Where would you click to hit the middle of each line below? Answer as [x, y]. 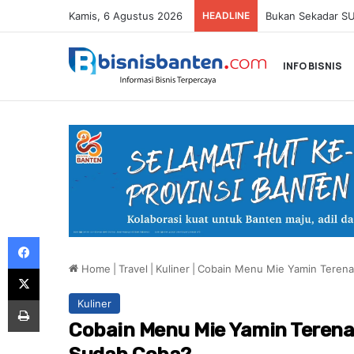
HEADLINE [226, 15]
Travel [133, 268]
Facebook [64, 237]
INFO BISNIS [313, 66]
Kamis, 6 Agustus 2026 [126, 16]
